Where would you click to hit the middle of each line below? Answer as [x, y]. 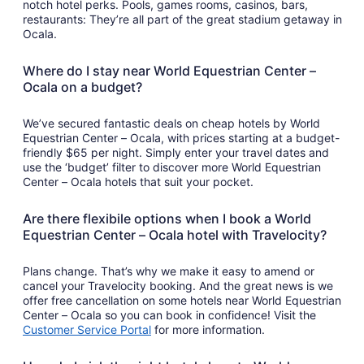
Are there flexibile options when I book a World [167, 218]
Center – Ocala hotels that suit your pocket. [138, 181]
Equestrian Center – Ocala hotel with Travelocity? [175, 234]
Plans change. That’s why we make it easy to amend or [169, 271]
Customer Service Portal [87, 329]
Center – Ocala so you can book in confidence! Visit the [169, 314]
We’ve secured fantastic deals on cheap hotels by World [171, 123]
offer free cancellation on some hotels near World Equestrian [182, 300]
